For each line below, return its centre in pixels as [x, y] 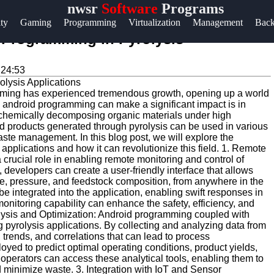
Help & [25, 21]
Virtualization [154, 22]
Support [29, 35]
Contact [28, 61]
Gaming [36, 22]
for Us [24, 150]
